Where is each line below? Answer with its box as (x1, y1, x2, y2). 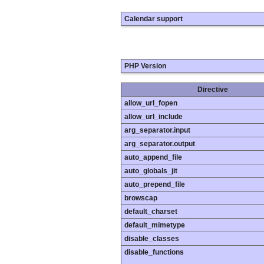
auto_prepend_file (124, 180, 185, 189)
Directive (197, 85, 228, 94)
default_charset (124, 207, 177, 216)
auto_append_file (124, 153, 182, 162)
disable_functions (124, 248, 184, 257)
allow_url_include (124, 113, 183, 121)
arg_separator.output (124, 140, 195, 148)
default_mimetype (124, 221, 185, 230)
